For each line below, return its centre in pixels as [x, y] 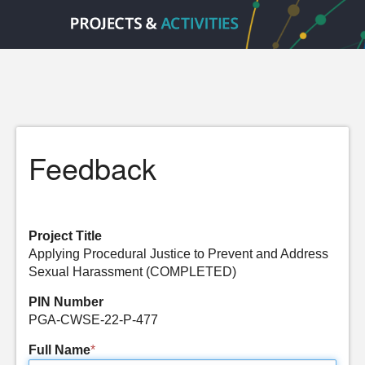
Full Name [59, 350]
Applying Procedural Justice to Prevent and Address [178, 254]
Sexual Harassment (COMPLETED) [132, 272]
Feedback [92, 167]
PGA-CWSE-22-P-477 [93, 320]
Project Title [65, 236]
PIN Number [66, 302]
